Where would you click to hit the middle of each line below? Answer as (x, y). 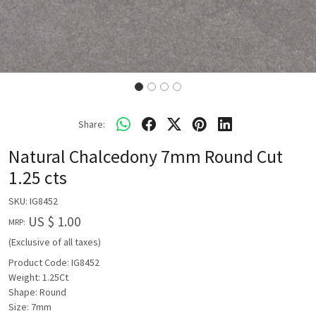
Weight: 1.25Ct (38, 277)
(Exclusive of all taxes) (55, 242)
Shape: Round (37, 292)
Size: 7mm (30, 307)
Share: (92, 124)
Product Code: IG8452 (54, 262)
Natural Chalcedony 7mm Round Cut (146, 157)
